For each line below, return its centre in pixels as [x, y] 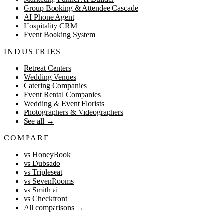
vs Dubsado [42, 164]
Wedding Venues [50, 77]
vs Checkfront [45, 199]
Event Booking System [59, 35]
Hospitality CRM [50, 26]
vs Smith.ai [41, 190]
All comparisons [49, 208]
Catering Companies [55, 86]
